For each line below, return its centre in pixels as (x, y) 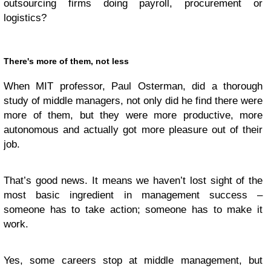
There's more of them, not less (66, 61)
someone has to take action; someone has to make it (133, 210)
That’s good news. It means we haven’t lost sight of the (133, 181)
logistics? (25, 18)
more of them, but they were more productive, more (133, 115)
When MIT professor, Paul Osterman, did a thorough (133, 86)
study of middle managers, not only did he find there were (133, 101)
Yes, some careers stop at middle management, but (133, 260)
